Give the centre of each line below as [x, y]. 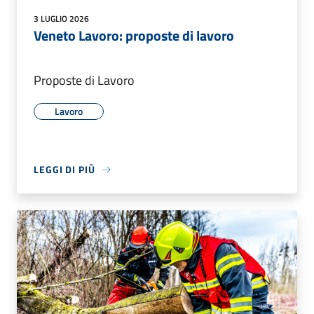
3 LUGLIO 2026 [61, 19]
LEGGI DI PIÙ [64, 170]
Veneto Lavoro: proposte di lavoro [134, 36]
